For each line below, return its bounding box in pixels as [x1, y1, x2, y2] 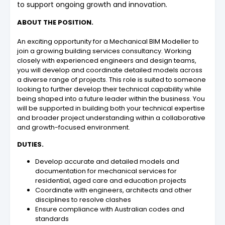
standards [35, 213, 69, 223]
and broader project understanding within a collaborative [17, 113, 205, 123]
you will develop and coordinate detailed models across [17, 65, 202, 75]
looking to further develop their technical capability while [17, 84, 201, 94]
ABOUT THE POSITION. [17, 17, 93, 27]
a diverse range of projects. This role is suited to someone [17, 74, 206, 84]
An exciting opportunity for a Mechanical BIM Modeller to [17, 36, 199, 46]
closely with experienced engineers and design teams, [17, 55, 196, 65]
